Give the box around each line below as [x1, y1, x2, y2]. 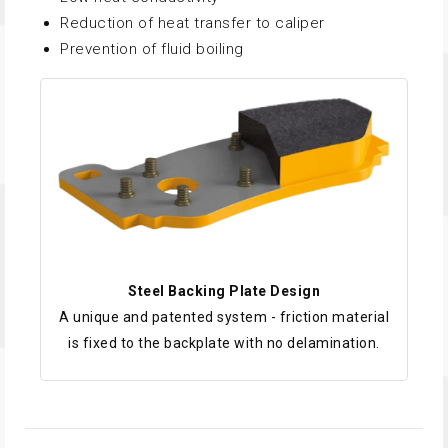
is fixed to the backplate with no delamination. [68, 334, 380, 351]
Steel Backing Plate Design [128, 282, 320, 299]
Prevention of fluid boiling [60, 40, 244, 59]
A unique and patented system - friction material [59, 308, 389, 325]
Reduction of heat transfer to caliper [60, 14, 325, 33]
